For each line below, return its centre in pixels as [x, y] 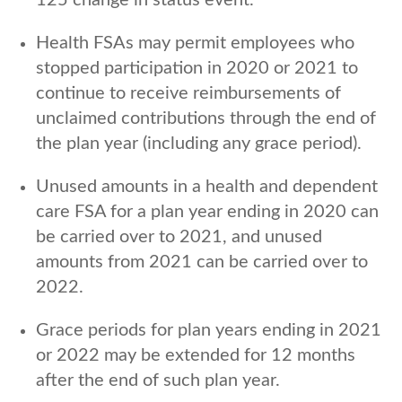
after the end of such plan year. [158, 380]
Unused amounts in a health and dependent [207, 186]
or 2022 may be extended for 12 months [196, 355]
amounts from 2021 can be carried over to [202, 262]
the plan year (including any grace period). [199, 143]
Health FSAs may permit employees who [195, 43]
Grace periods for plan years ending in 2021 [209, 330]
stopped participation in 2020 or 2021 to [197, 68]
